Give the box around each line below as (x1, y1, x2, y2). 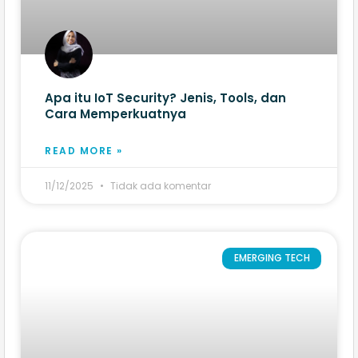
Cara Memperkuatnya (45, 105, 186, 123)
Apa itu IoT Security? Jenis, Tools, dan (45, 89, 286, 107)
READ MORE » (45, 144, 123, 158)
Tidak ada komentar (108, 179, 211, 193)
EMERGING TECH (233, 251, 310, 265)
